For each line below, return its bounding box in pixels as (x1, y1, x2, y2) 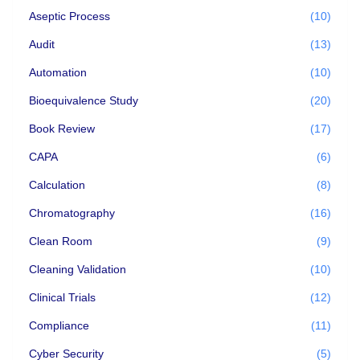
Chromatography (29, 206, 115, 219)
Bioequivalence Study (29, 93, 138, 107)
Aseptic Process (29, 9, 110, 22)
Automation (29, 65, 87, 79)
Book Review (29, 121, 95, 135)
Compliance (29, 318, 89, 332)
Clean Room (29, 234, 92, 247)
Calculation (29, 178, 85, 191)
